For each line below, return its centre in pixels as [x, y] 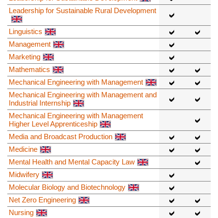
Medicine [23, 149]
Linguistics [26, 31]
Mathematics [29, 69]
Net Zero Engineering [42, 200]
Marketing [25, 56]
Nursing [21, 212]
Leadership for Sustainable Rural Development [82, 10]
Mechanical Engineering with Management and [83, 94]
